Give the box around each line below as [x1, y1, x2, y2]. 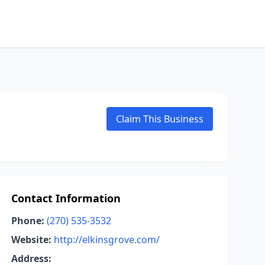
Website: [11, 233, 51, 246]
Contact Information [11, 191, 121, 205]
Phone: [11, 214, 44, 227]
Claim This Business [116, 112, 203, 125]
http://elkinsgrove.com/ [53, 233, 160, 246]
